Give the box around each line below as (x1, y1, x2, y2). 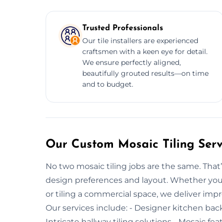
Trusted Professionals (82, 24, 163, 32)
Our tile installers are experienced (82, 36, 198, 45)
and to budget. (82, 79, 133, 89)
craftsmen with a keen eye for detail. (82, 47, 208, 56)
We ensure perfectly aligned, (82, 57, 181, 67)
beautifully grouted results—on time (82, 68, 209, 78)
